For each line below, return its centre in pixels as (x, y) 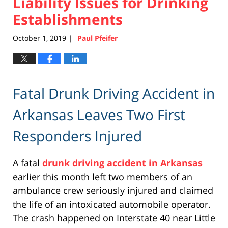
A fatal (27, 163)
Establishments (68, 19)
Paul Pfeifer (97, 38)
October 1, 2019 (39, 38)
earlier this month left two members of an (103, 176)
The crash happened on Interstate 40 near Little (114, 218)
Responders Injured (77, 136)
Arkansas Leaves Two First (99, 114)
